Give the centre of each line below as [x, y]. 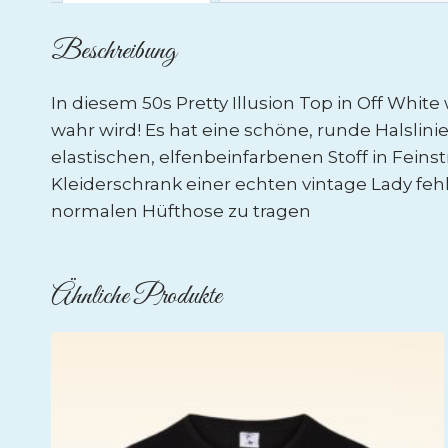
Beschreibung [113, 51]
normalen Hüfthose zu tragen [181, 210]
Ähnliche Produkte [136, 296]
